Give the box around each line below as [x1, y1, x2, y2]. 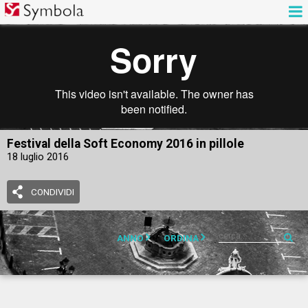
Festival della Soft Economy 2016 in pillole [7, 137, 244, 151]
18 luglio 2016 [7, 151, 69, 163]
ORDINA [163, 232, 199, 243]
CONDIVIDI [31, 186, 74, 197]
